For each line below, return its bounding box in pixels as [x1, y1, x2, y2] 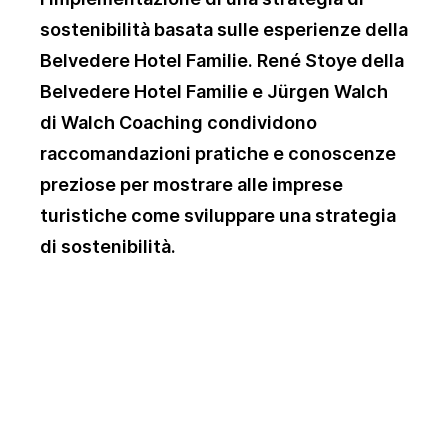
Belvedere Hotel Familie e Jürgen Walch [40, 81, 388, 103]
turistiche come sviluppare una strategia [40, 205, 396, 227]
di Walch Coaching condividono [40, 112, 317, 134]
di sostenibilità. [40, 236, 176, 258]
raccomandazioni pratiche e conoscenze [40, 143, 396, 165]
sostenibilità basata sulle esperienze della [40, 19, 408, 41]
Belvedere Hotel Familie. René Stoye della [40, 50, 404, 72]
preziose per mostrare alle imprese [40, 174, 343, 196]
